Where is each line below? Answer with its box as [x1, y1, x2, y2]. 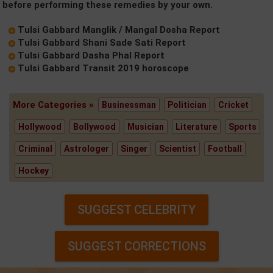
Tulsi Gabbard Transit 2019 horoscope [18, 63, 189, 74]
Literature [175, 122, 217, 132]
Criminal [18, 144, 52, 154]
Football [208, 144, 242, 154]
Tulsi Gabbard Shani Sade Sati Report [18, 37, 186, 48]
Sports [229, 122, 257, 132]
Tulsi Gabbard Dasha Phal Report [18, 50, 165, 61]
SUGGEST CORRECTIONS [67, 239, 206, 253]
